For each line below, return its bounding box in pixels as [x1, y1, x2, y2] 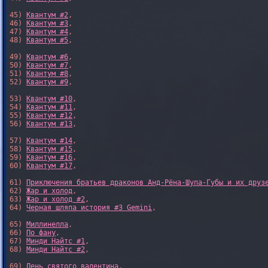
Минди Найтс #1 [26, 237, 85, 245]
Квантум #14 [26, 136, 72, 145]
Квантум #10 [26, 95, 72, 103]
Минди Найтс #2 [26, 245, 85, 254]
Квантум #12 [26, 111, 72, 120]
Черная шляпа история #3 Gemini [26, 203, 152, 212]
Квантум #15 [26, 145, 72, 153]
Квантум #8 [26, 69, 68, 78]
